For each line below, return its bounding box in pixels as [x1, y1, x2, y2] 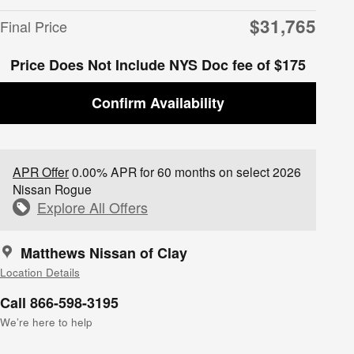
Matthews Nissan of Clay [21, 242, 187, 263]
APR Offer [13, 162, 69, 180]
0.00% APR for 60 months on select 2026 [69, 162, 301, 180]
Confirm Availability [92, 92, 224, 113]
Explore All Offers [37, 196, 148, 217]
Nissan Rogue [13, 179, 92, 198]
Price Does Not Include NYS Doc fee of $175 [10, 54, 306, 75]
